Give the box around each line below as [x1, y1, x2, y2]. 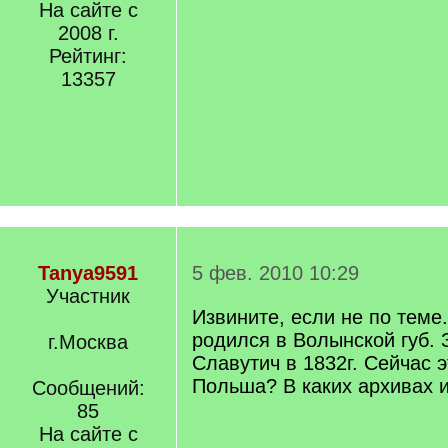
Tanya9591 [38, 262, 138, 284]
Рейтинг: [49, 45, 127, 67]
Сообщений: [31, 377, 145, 399]
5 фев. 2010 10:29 [192, 262, 359, 284]
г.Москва [48, 331, 128, 353]
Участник [46, 285, 130, 307]
